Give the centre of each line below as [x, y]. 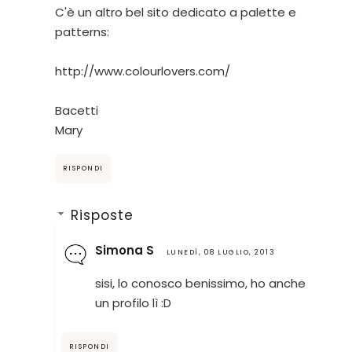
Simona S [124, 250]
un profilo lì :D [133, 302]
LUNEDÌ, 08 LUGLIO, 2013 [221, 252]
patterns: [82, 32]
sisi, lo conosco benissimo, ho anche [200, 283]
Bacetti [76, 111]
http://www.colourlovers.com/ [142, 71]
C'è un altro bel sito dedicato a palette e [175, 13]
